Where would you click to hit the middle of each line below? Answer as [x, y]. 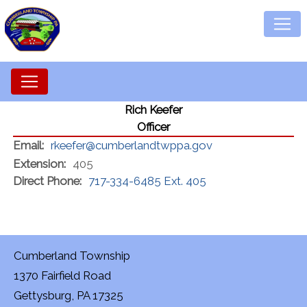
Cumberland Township [72, 256]
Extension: [39, 164]
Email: [28, 145]
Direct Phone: [47, 181]
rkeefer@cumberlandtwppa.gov [132, 145]
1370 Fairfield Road [62, 275]
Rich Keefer [153, 110]
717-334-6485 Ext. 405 [147, 181]
